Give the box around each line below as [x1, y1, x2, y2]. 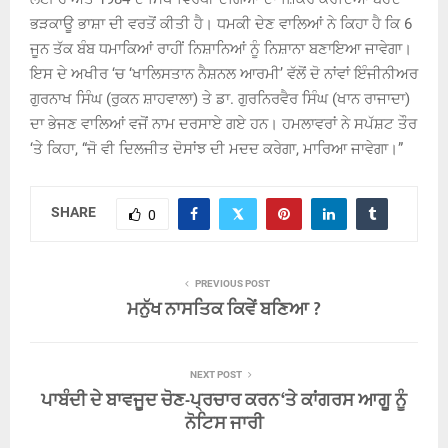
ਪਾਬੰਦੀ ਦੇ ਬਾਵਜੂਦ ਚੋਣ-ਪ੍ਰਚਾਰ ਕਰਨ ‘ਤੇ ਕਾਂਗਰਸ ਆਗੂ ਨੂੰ [41, 385, 407, 416]
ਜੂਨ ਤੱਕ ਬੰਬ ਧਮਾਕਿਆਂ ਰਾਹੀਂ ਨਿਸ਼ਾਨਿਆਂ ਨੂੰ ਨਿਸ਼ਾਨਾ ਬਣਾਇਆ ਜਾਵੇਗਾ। [30, 39, 412, 58]
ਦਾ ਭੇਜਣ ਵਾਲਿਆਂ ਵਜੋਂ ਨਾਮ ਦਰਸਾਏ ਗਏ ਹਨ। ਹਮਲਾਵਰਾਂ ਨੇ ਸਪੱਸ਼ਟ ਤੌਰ [30, 114, 417, 133]
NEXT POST [190, 368, 242, 380]
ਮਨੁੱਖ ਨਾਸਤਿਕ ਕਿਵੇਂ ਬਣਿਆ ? [127, 294, 321, 325]
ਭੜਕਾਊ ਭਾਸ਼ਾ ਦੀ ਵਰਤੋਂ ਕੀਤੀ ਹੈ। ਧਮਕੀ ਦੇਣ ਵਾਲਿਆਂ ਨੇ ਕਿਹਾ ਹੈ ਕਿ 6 [30, 14, 412, 33]
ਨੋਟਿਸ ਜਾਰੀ [185, 408, 263, 439]
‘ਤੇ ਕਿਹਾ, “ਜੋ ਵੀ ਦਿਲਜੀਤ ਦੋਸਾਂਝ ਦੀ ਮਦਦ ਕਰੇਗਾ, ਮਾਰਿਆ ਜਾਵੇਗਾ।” [30, 139, 403, 158]
